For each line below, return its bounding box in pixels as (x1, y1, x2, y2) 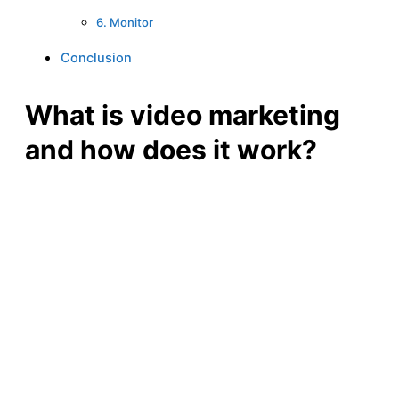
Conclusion (61, 50, 132, 67)
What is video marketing (25, 99, 340, 132)
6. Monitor (96, 15, 153, 30)
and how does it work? (25, 134, 317, 167)
